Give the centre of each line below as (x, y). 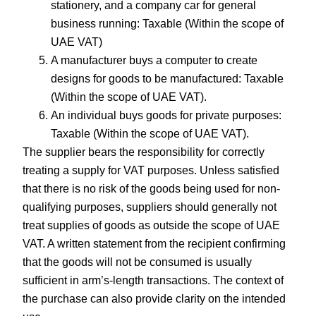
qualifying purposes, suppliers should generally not (150, 207)
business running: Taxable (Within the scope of (168, 23)
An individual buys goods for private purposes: (166, 115)
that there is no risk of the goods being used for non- (152, 188)
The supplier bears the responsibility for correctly (144, 152)
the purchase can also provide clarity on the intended (154, 298)
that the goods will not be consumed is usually (138, 262)
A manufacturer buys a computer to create (154, 60)
